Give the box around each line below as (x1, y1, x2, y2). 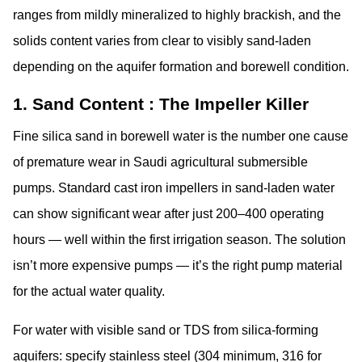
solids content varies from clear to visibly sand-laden (13, 34, 311, 48)
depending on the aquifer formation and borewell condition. (13, 60, 349, 74)
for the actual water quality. (13, 284, 165, 298)
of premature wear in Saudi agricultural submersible (13, 154, 308, 169)
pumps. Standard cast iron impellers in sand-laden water (13, 180, 335, 195)
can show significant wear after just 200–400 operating (13, 206, 324, 221)
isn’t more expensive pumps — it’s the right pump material (13, 258, 343, 272)
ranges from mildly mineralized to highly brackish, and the (13, 8, 341, 23)
